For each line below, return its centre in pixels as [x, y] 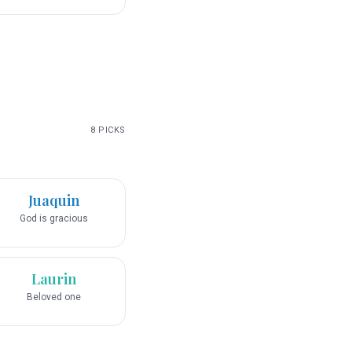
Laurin [54, 279]
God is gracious [54, 219]
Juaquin [54, 201]
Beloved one [54, 297]
